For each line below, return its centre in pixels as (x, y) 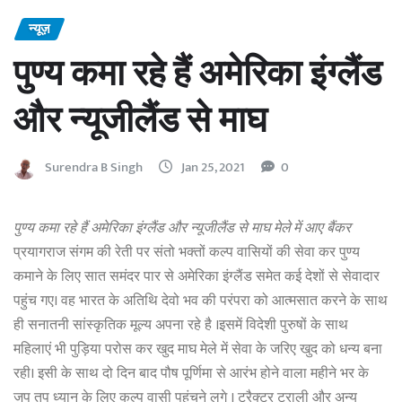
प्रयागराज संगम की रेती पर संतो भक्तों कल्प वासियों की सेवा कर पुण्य (187, 253)
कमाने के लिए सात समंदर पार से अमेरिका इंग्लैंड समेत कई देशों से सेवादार (197, 277)
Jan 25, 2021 (213, 168)
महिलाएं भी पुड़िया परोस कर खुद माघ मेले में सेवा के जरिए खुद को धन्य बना (198, 350)
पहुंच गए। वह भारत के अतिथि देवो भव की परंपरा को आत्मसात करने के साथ (201, 301)
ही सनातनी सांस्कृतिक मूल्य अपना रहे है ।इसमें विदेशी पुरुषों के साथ (181, 326)
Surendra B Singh (94, 168)
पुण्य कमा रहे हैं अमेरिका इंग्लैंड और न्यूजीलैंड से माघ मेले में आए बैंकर (182, 229)
